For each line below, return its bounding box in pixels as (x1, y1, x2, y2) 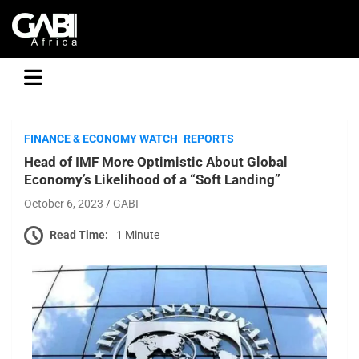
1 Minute (116, 228, 159, 241)
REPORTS (184, 132, 234, 145)
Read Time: (50, 228, 108, 241)
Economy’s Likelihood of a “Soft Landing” (24, 171, 280, 188)
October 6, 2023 (24, 197, 103, 210)
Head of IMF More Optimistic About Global (24, 154, 288, 170)
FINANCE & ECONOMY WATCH (24, 132, 178, 145)
